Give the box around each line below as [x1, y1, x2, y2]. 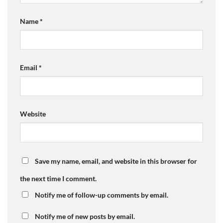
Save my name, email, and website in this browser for [35, 156, 197, 165]
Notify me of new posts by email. [35, 212, 135, 221]
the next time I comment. [20, 174, 97, 183]
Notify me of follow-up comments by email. [35, 190, 168, 199]
